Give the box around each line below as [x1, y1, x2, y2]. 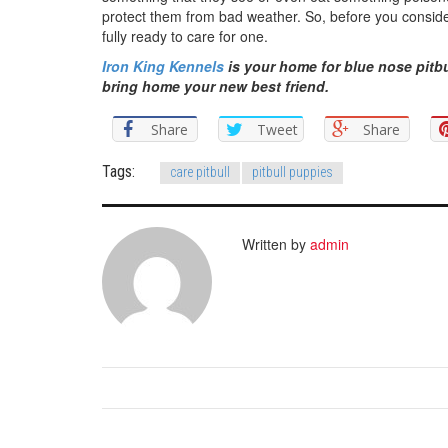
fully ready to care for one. [102, 25, 268, 46]
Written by [242, 233, 310, 254]
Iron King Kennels [102, 55, 224, 76]
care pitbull [170, 163, 230, 180]
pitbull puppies [252, 163, 333, 180]
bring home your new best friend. [102, 75, 329, 96]
